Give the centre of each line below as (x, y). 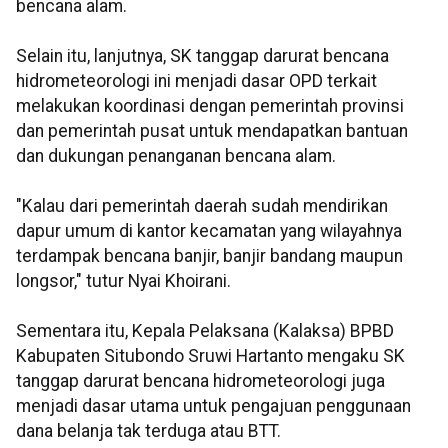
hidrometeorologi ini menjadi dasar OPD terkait (196, 80)
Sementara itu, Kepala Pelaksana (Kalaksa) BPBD (205, 330)
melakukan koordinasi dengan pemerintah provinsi (210, 105)
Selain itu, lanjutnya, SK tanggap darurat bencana (202, 55)
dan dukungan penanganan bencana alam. (176, 155)
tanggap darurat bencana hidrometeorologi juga (200, 380)
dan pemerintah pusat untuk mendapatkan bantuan (212, 130)
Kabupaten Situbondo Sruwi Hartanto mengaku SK (210, 355)
